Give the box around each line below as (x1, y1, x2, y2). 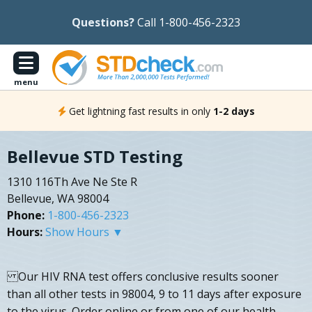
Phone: (7, 208, 45, 224)
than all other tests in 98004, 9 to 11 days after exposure (7, 286, 302, 302)
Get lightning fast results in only (68, 104, 210, 118)
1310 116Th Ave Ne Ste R (7, 174, 137, 190)
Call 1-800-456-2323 (137, 15, 240, 30)
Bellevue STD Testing (7, 145, 182, 169)
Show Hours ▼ (45, 224, 123, 240)
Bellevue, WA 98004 (7, 191, 109, 207)
